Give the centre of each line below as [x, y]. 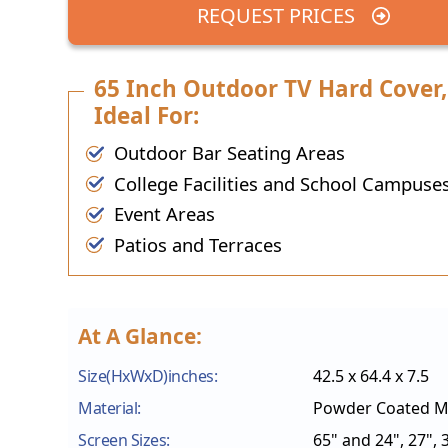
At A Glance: [140, 336]
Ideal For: [147, 115]
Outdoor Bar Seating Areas [229, 152]
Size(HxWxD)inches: [147, 376]
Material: [109, 408]
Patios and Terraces [198, 244]
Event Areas [164, 214]
